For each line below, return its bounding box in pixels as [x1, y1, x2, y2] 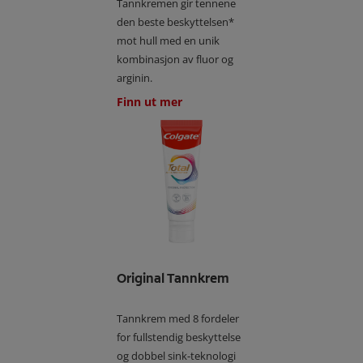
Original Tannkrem [117, 269, 229, 287]
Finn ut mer [117, 93, 182, 109]
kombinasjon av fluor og [117, 51, 233, 66]
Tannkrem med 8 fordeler [117, 310, 239, 326]
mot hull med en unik [117, 32, 220, 48]
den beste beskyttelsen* [117, 14, 234, 29]
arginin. [117, 70, 152, 85]
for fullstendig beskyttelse [117, 329, 241, 344]
